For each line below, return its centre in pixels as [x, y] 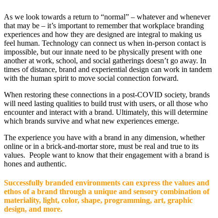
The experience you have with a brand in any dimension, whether [104, 138]
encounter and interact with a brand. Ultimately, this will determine [106, 112]
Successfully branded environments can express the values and [107, 183]
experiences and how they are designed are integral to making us [103, 35]
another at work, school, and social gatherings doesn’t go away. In [105, 61]
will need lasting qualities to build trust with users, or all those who [106, 104]
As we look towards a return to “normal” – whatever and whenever [107, 17]
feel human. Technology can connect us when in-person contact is [105, 43]
